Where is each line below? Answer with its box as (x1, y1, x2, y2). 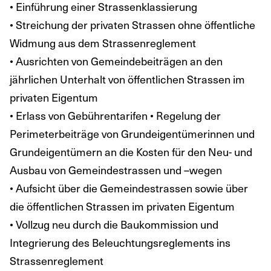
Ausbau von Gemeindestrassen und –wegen (10, 161, 222, 178)
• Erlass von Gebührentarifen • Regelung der (10, 106, 221, 123)
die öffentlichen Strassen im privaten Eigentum (10, 197, 235, 214)
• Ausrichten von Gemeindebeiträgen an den (10, 52, 223, 69)
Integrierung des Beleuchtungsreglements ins (10, 233, 230, 250)
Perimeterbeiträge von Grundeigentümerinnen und (10, 125, 255, 142)
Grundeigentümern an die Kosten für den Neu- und (10, 143, 257, 160)
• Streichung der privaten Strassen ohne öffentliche (10, 16, 255, 33)
